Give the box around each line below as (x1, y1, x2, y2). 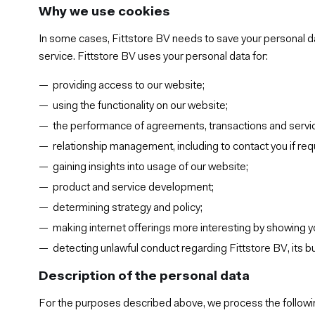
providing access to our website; (53, 79, 205, 91)
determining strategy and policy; (53, 202, 203, 214)
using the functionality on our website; (53, 100, 229, 112)
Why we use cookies (39, 5, 171, 19)
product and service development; (53, 181, 214, 193)
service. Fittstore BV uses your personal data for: (39, 51, 269, 63)
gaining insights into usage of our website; (53, 161, 249, 173)
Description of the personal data (39, 269, 250, 283)
